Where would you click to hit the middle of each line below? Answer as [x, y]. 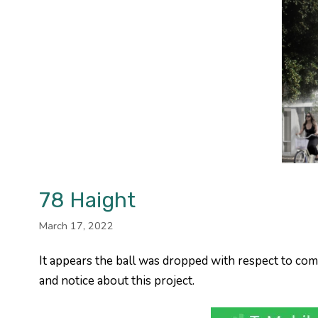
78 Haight [87, 201]
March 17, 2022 [76, 225]
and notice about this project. [116, 281]
